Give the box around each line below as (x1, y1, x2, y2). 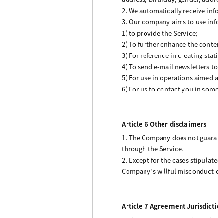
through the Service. (122, 144, 184, 154)
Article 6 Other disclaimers (122, 119, 207, 129)
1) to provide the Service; (122, 28, 198, 38)
